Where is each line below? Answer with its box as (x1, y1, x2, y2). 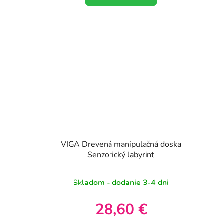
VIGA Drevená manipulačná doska (61, 138, 182, 149)
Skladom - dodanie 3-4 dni (73, 177, 169, 188)
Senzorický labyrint (87, 149, 155, 160)
